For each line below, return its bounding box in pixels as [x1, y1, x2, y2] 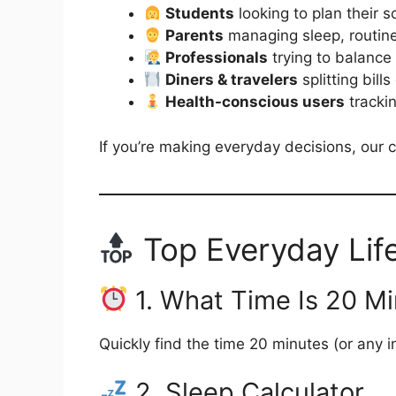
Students [165, 4, 235, 22]
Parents [165, 27, 225, 44]
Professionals [165, 49, 269, 66]
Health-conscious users [165, 93, 346, 110]
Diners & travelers [165, 71, 299, 88]
